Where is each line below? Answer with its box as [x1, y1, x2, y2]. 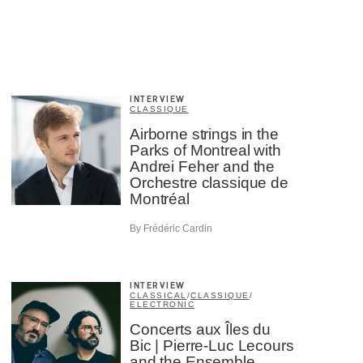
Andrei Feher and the [130, 157, 275, 175]
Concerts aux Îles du [130, 321, 271, 339]
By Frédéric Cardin [130, 223, 212, 235]
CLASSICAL [130, 291, 187, 301]
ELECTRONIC [130, 300, 194, 310]
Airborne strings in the [130, 125, 279, 143]
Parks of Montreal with [130, 141, 281, 159]
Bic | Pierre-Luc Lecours [130, 337, 294, 355]
